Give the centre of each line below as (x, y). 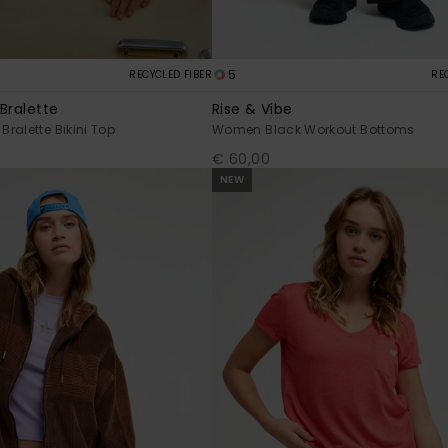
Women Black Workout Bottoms (313, 130)
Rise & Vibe (252, 109)
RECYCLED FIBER (170, 75)
